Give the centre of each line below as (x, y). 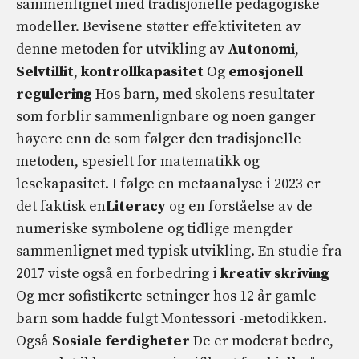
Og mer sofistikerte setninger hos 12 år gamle (166, 296)
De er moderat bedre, (262, 341)
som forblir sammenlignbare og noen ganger (166, 116)
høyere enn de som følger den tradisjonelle (159, 139)
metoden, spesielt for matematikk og (138, 161)
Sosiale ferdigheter (121, 341)
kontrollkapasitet (144, 71)
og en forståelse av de (239, 206)
